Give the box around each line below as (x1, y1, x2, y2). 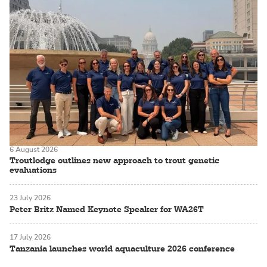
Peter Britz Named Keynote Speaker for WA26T (10, 203, 204, 215)
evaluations (10, 164, 57, 176)
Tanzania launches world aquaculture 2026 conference (10, 243, 235, 254)
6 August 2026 (10, 144, 58, 154)
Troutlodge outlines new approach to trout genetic (10, 155, 219, 166)
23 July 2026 (10, 193, 51, 203)
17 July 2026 (10, 232, 51, 242)
